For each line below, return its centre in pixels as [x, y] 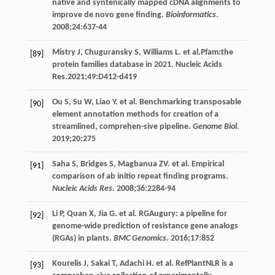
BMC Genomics [140, 238]
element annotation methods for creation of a [135, 114]
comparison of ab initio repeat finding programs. [140, 176]
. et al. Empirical [196, 164]
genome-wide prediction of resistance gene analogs [145, 226]
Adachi [132, 263]
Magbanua [137, 164]
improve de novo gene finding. [109, 15]
